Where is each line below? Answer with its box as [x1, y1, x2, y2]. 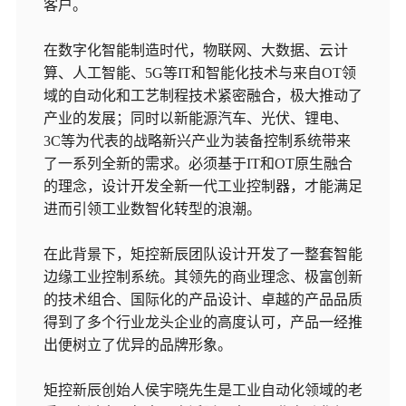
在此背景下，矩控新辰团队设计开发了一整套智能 [43, 246, 362, 262]
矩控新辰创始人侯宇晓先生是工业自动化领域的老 [43, 382, 362, 398]
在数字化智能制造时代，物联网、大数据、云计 [43, 43, 348, 58]
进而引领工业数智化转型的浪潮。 [43, 201, 261, 217]
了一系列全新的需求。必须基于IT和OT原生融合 [43, 156, 353, 171]
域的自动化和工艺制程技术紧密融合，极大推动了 [43, 88, 362, 103]
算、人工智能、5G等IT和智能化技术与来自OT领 [43, 65, 356, 81]
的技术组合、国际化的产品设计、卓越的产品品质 [43, 292, 362, 307]
